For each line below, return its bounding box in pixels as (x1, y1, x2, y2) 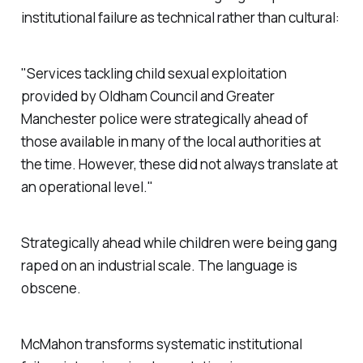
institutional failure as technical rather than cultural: (20, 8, 340, 28)
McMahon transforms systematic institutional (20, 334, 302, 353)
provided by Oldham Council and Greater (20, 87, 275, 106)
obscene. (20, 278, 81, 297)
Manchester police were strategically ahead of (20, 109, 308, 129)
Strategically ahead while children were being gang (20, 233, 337, 252)
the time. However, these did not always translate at (20, 155, 338, 174)
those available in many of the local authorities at (20, 132, 321, 152)
